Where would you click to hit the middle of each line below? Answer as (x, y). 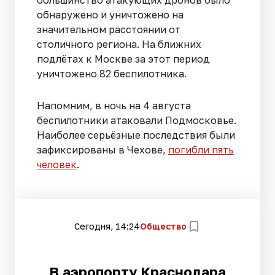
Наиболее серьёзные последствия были (136, 135)
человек (57, 165)
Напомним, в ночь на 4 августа (114, 106)
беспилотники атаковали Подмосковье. (137, 120)
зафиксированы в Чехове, (103, 150)
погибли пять (201, 150)
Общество (163, 226)
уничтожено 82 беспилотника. (112, 74)
